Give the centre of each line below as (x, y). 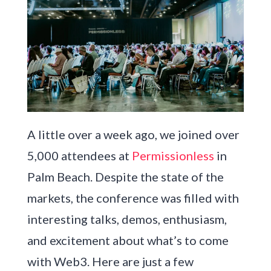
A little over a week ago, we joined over (133, 135)
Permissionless (173, 156)
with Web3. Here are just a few (110, 262)
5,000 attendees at (79, 156)
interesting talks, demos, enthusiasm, (127, 219)
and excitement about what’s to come (128, 240)
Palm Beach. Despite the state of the (125, 177)
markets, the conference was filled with (133, 198)
